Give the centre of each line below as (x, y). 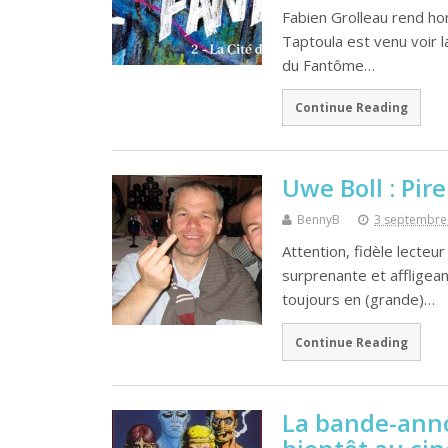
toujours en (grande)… (358, 299)
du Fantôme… (328, 64)
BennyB (318, 220)
